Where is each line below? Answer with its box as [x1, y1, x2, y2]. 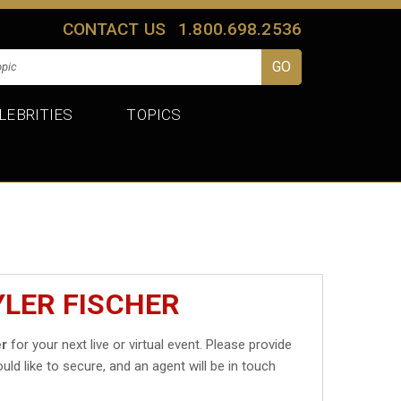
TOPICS [126, 105, 182, 124]
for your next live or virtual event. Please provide [7, 336, 293, 353]
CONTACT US [62, 18, 166, 39]
